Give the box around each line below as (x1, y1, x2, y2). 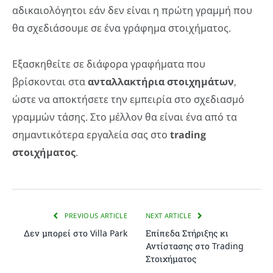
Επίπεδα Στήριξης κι (146, 227, 229, 239)
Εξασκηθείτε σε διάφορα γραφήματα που (12, 57, 205, 71)
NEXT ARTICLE (146, 211, 194, 221)
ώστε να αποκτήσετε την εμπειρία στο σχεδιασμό (12, 93, 244, 107)
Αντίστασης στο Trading (146, 240, 244, 252)
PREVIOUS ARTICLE (62, 211, 127, 221)
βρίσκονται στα (12, 75, 88, 89)
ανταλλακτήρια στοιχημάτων (88, 75, 234, 89)
